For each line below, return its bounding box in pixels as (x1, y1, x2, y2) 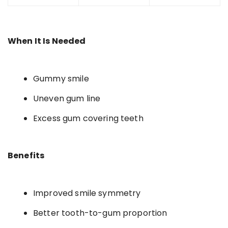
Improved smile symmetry (33, 187, 141, 199)
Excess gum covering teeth (33, 112, 144, 124)
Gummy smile (33, 72, 89, 84)
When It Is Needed (8, 35, 86, 47)
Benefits (8, 149, 45, 161)
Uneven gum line (33, 92, 101, 104)
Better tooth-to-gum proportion (33, 207, 167, 219)
